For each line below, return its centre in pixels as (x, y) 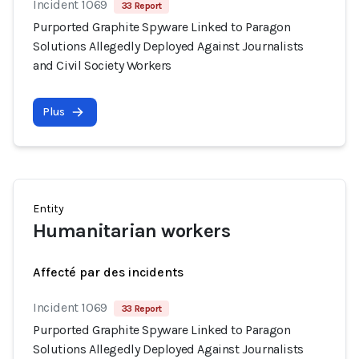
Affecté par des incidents (108, 272)
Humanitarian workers (131, 231)
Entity (48, 209)
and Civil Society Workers (103, 65)
